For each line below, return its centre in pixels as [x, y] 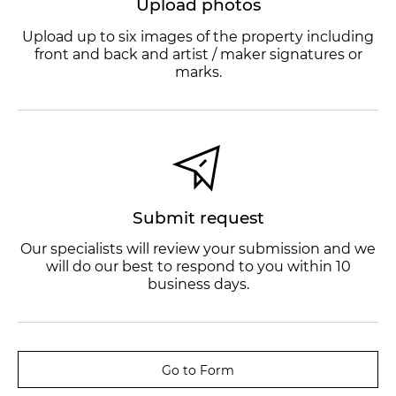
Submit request [198, 217]
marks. [198, 72]
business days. [198, 285]
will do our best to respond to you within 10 [198, 267]
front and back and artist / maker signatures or [198, 54]
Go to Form [198, 371]
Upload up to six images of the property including [198, 36]
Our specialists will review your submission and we [198, 249]
